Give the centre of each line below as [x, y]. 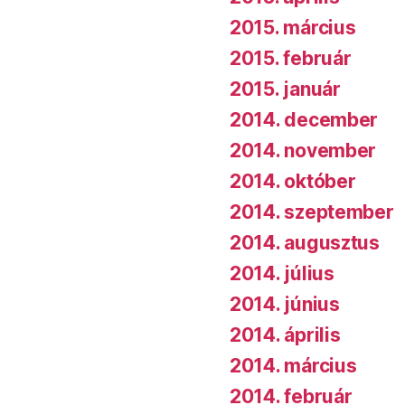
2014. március [293, 366]
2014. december [304, 120]
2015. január [285, 89]
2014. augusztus [305, 243]
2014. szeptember [312, 212]
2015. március [293, 28]
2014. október [293, 182]
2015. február [291, 59]
